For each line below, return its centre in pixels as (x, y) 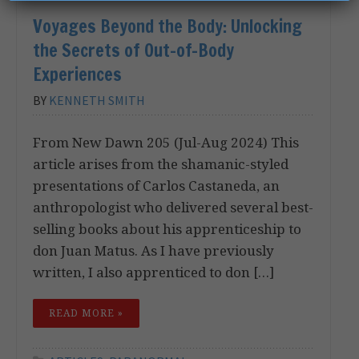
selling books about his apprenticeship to (167, 228)
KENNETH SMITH (97, 100)
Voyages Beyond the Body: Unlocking (167, 26)
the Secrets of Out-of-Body (133, 50)
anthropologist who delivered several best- (173, 207)
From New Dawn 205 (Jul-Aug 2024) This (166, 142)
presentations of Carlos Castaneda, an (156, 185)
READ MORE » (86, 313)
